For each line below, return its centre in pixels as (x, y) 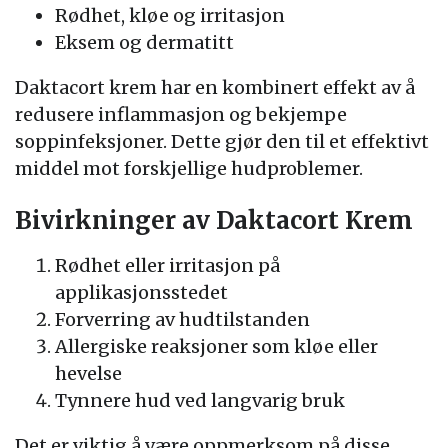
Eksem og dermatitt (144, 42)
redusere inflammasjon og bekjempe (181, 114)
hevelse (88, 373)
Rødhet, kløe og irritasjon (170, 15)
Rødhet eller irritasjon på (167, 265)
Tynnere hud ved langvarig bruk (200, 400)
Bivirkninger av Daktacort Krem (214, 220)
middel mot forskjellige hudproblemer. (189, 168)
